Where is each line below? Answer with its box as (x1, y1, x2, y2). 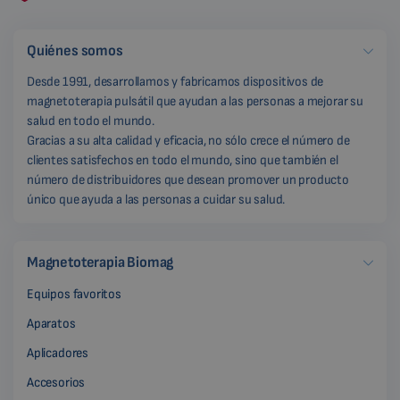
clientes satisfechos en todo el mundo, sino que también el (27, 152, 338, 170)
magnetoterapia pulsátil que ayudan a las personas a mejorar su (27, 93, 363, 111)
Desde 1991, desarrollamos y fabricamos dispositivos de (27, 73, 324, 91)
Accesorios (27, 374, 86, 392)
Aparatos (27, 315, 76, 333)
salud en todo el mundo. (27, 112, 154, 130)
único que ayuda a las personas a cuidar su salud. (27, 191, 286, 209)
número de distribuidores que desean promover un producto (27, 171, 349, 189)
